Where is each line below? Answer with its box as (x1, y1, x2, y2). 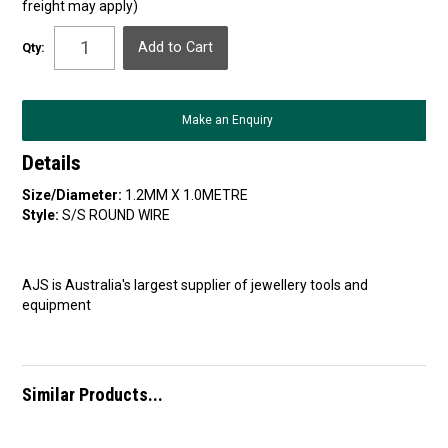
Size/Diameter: (22, 187, 123, 204)
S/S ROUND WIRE (62, 207, 171, 224)
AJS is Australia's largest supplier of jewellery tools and (22, 277, 369, 294)
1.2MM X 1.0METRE (125, 187, 249, 204)
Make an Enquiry (181, 113, 273, 128)
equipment (22, 297, 92, 314)
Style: (22, 207, 60, 224)
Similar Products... (22, 384, 164, 406)
